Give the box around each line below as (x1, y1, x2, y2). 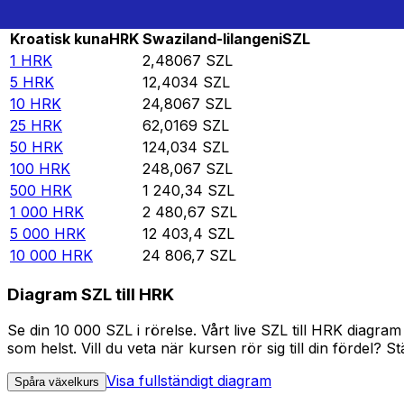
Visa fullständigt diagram (106, 372, 271, 390)
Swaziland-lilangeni (142, 30, 282, 49)
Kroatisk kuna (10, 30, 109, 49)
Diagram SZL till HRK (7, 283, 174, 305)
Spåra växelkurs (14, 375, 99, 390)
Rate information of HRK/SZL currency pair (10, 9, 310, 28)
